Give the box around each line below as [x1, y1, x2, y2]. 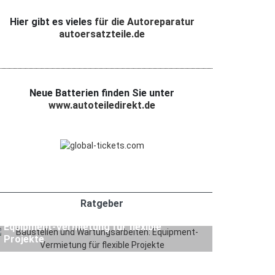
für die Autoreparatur [94, 16, 195, 28]
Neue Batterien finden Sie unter [29, 87, 174, 99]
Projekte [4, 233, 44, 246]
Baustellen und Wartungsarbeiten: [4, 209, 160, 221]
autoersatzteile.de [59, 28, 145, 41]
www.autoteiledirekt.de [48, 99, 155, 112]
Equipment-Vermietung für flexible [4, 221, 161, 233]
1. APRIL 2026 [53, 189, 99, 198]
